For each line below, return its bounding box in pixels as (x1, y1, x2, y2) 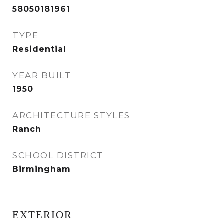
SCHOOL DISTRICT (12, 150, 104, 160)
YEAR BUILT (12, 70, 71, 80)
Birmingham (12, 164, 71, 174)
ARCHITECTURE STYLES (12, 110, 130, 120)
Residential (12, 44, 66, 54)
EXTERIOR (12, 209, 72, 221)
